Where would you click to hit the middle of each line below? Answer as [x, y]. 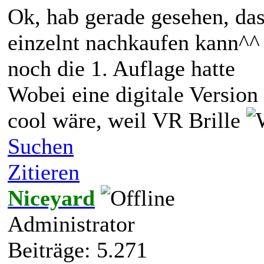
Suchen [41, 146]
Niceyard [51, 198]
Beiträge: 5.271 [77, 250]
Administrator [71, 224]
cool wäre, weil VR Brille [127, 120]
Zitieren [44, 172]
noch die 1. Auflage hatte [121, 68]
